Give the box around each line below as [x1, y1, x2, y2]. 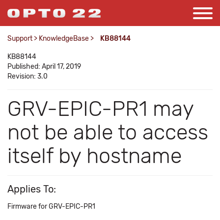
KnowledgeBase [39, 34, 89, 43]
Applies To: [7, 183, 56, 195]
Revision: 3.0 [7, 72, 48, 81]
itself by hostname [7, 143, 182, 168]
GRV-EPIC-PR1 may [7, 96, 193, 121]
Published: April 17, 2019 [7, 62, 81, 71]
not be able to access [7, 120, 208, 145]
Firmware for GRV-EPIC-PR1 [7, 202, 95, 211]
